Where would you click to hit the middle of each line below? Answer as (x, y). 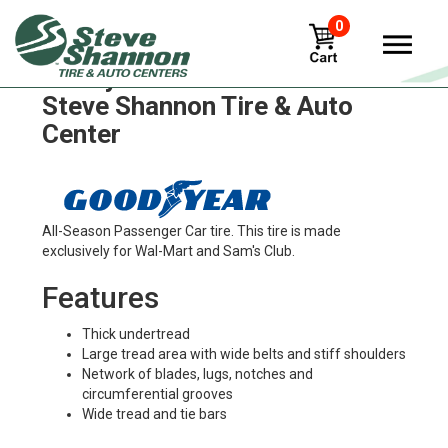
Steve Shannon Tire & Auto (197, 106)
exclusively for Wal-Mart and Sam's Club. (168, 251)
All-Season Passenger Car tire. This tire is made (191, 231)
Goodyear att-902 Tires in (192, 78)
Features (100, 297)
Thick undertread (135, 334)
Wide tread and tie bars (154, 414)
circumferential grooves (157, 394)
